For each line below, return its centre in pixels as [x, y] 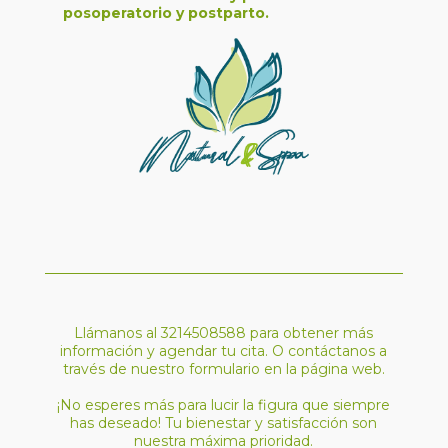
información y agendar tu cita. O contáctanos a [224, 350]
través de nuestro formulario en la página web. [223, 368]
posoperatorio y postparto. [165, 12]
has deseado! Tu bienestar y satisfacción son [224, 422]
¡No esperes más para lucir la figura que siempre [224, 404]
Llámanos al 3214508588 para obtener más [224, 332]
